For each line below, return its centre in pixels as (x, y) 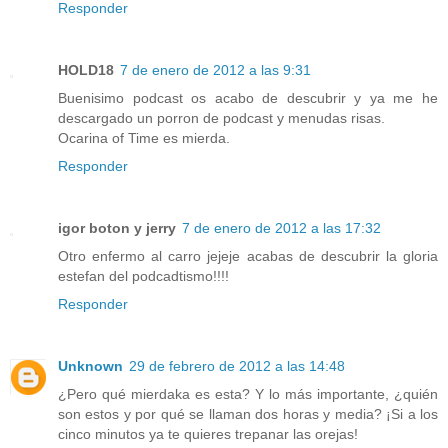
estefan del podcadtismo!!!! (143, 276)
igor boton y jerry (117, 228)
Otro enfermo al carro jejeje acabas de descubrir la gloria (248, 256)
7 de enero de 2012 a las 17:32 (281, 228)
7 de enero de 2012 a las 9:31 (215, 70)
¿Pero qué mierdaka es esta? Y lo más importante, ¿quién (248, 394)
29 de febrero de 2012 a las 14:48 (237, 366)
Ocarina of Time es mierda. (144, 138)
